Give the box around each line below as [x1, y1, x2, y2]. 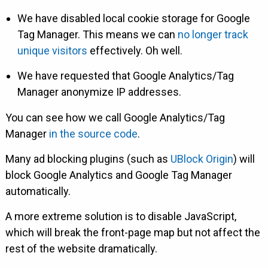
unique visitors [17, 44, 87, 57]
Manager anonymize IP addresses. [17, 86, 181, 99]
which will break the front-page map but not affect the [5, 226, 260, 239]
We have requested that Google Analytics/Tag [17, 69, 234, 83]
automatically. [5, 185, 71, 198]
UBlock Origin [170, 153, 233, 166]
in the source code [48, 127, 138, 141]
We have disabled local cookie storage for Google [17, 12, 250, 25]
